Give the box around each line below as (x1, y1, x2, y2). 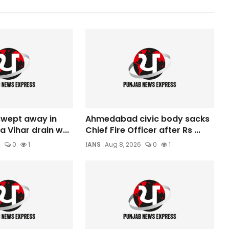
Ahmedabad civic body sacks (85, 112, 210, 125)
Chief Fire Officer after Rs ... (85, 124, 201, 136)
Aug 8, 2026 (105, 140, 142, 149)
